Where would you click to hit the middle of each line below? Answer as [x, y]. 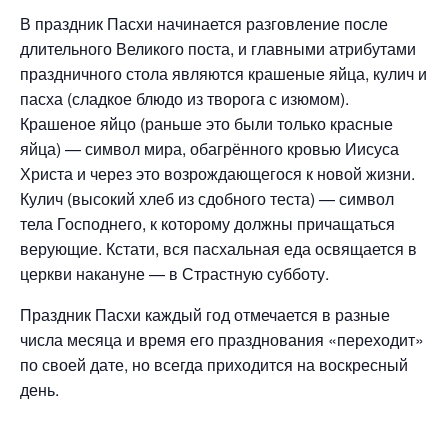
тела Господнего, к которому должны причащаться [207, 223]
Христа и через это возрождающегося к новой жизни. [217, 173]
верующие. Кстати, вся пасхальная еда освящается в [218, 248]
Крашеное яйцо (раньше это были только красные [206, 123]
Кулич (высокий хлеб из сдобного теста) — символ [207, 198]
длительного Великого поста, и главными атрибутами [218, 48]
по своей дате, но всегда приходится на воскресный [214, 364]
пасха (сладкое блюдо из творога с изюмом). [184, 98]
